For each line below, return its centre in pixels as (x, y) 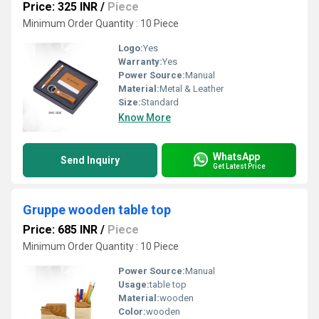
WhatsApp (236, 156)
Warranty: (140, 62)
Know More (145, 117)
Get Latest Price (239, 166)
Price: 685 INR (60, 230)
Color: (132, 312)
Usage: (134, 284)
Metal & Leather (192, 89)
